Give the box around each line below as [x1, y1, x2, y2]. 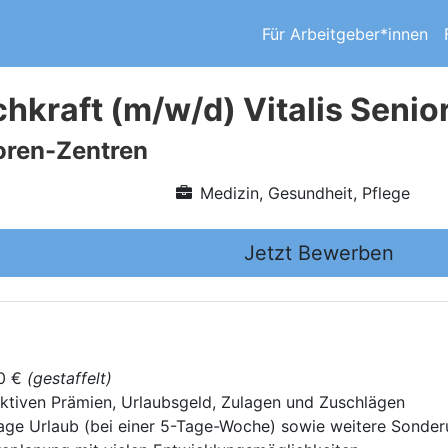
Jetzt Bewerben [244, 241, 394, 265]
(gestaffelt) [27, 368, 112, 388]
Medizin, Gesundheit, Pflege [199, 183, 410, 203]
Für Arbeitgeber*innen [262, 23, 428, 44]
